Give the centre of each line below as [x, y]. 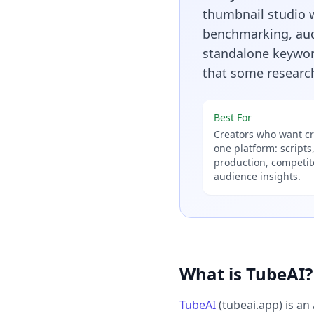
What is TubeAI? [246, 274]
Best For [233, 117]
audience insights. [257, 176]
